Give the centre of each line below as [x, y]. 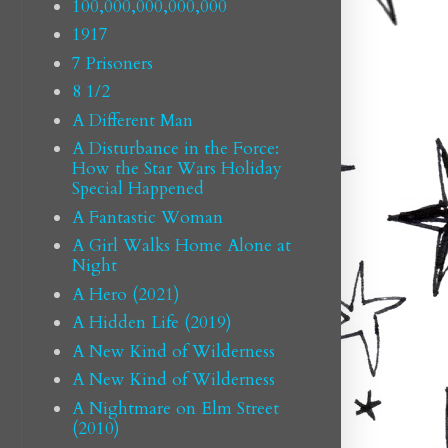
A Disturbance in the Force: [175, 149]
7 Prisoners [112, 63]
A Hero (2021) [125, 294]
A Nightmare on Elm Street [175, 408]
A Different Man [132, 120]
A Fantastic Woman [147, 217]
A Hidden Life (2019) [151, 323]
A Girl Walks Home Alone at [181, 246]
